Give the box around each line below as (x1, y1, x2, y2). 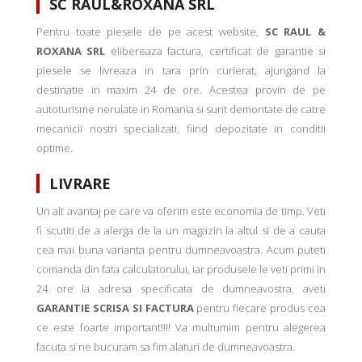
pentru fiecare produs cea (193, 301, 326, 316)
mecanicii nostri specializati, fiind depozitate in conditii (36, 121, 326, 137)
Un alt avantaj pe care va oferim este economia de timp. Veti (36, 204, 326, 219)
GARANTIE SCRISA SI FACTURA (36, 301, 194, 316)
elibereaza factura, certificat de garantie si (105, 44, 326, 59)
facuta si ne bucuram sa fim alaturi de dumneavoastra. (36, 339, 295, 355)
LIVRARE (49, 174, 111, 194)
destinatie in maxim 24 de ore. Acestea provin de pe (36, 82, 326, 98)
